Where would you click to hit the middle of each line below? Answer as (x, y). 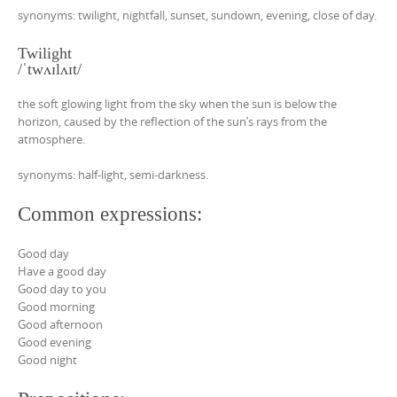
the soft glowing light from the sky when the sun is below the (177, 104)
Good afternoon (60, 325)
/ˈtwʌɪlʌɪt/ (50, 70)
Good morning (56, 307)
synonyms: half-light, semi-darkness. (113, 175)
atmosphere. (51, 140)
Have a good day (62, 272)
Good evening (54, 343)
